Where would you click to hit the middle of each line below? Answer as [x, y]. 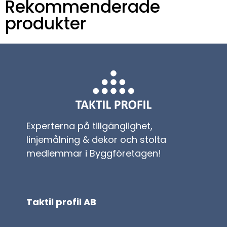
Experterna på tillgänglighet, [90, 126]
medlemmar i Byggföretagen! [94, 153]
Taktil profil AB [62, 202]
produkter [46, 23]
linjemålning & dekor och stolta [97, 139]
